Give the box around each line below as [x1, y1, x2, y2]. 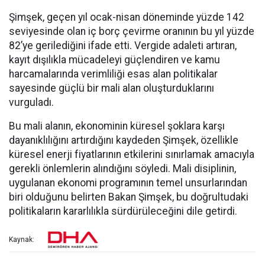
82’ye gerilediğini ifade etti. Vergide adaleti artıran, [9, 40, 237, 52]
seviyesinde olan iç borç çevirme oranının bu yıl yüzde [9, 25, 254, 38]
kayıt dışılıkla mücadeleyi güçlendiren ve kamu [9, 54, 220, 66]
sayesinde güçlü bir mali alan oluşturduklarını [9, 82, 214, 95]
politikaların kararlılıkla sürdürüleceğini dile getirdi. [9, 205, 237, 218]
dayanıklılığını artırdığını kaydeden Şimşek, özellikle [9, 134, 238, 147]
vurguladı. [9, 96, 54, 109]
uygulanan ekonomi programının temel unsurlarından [9, 177, 247, 189]
